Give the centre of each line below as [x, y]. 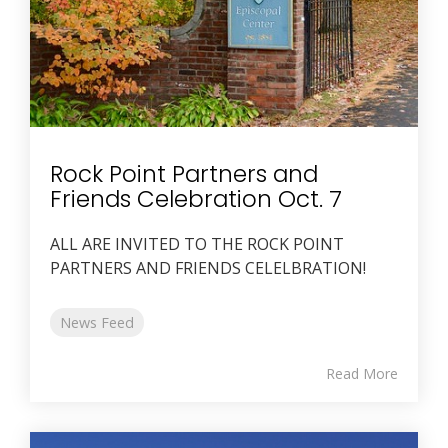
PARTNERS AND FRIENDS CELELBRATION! [208, 268]
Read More [362, 374]
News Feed [97, 323]
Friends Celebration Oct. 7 [196, 199]
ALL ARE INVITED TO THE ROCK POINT [197, 244]
